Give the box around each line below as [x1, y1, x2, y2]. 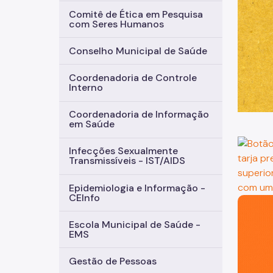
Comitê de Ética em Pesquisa [69, 7, 203, 21]
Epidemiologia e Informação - [69, 181, 205, 194]
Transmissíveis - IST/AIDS [69, 154, 185, 168]
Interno [69, 80, 103, 94]
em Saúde [69, 118, 115, 131]
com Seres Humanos [69, 17, 164, 30]
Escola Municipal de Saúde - [69, 218, 200, 231]
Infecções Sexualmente [69, 144, 178, 158]
